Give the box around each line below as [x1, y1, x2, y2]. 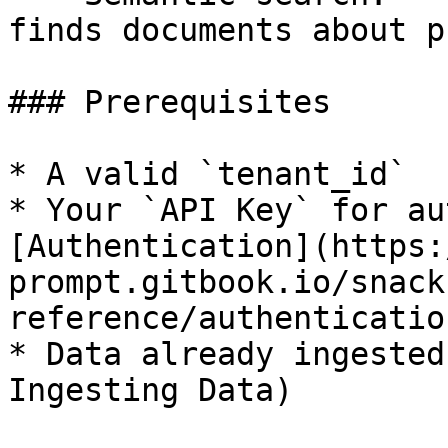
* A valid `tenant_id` [8, 156, 407, 192]
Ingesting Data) [8, 372, 293, 408]
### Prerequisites [8, 84, 331, 120]
